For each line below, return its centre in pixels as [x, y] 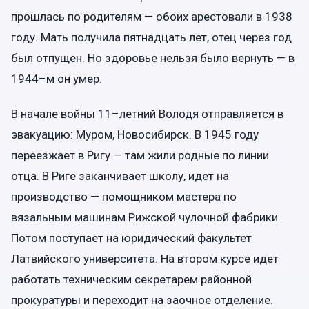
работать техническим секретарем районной [131, 279]
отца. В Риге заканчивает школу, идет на [120, 176]
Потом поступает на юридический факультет [131, 238]
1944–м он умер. [57, 78]
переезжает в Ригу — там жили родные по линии [140, 155]
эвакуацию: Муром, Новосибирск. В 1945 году [135, 134]
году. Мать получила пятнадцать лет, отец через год [151, 37]
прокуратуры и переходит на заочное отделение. [142, 300]
